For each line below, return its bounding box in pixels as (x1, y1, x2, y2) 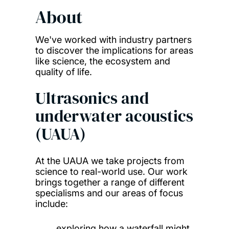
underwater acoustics (35, 105, 193, 128)
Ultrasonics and (35, 87, 149, 110)
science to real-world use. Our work (35, 166, 188, 177)
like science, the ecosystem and (35, 56, 170, 67)
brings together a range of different (35, 177, 185, 188)
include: (35, 198, 68, 210)
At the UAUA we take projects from (35, 155, 185, 167)
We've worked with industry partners (35, 34, 192, 45)
